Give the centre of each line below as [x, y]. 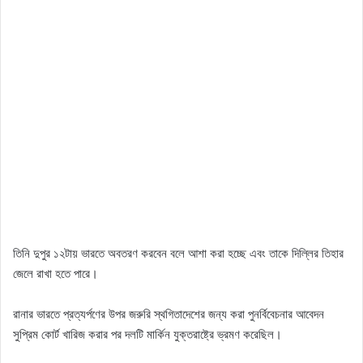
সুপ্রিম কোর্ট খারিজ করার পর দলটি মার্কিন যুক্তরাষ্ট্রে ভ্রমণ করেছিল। [147, 335]
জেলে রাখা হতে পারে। [56, 274]
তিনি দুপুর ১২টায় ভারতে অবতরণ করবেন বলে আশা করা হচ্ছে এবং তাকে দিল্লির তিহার [178, 254]
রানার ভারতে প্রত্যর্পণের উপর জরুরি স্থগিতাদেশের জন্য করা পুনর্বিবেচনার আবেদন [169, 314]
